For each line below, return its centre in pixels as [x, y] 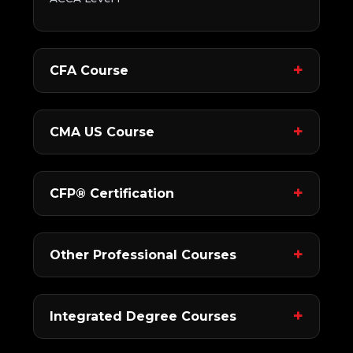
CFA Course [89, 70]
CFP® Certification [112, 193]
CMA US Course [102, 132]
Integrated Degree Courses [143, 316]
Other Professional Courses [143, 255]
